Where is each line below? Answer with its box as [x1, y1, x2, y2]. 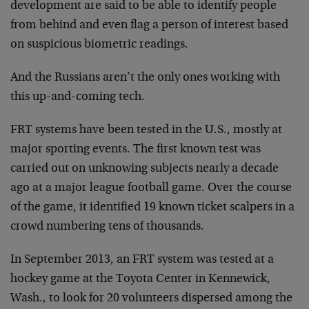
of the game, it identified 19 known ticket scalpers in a [10, 201, 295, 214]
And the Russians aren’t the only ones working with [10, 71, 280, 84]
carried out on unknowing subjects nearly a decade [10, 162, 279, 175]
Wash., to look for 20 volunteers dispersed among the [10, 292, 292, 305]
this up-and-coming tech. [10, 90, 145, 103]
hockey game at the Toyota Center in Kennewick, [10, 272, 270, 286]
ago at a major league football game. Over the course [10, 181, 292, 195]
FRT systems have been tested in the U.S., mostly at [10, 123, 282, 137]
